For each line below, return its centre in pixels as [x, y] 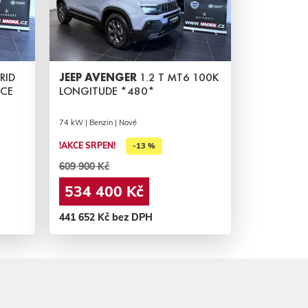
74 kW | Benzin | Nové [98, 123]
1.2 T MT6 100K [179, 78]
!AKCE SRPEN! [87, 146]
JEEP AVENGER [99, 78]
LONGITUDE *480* [107, 91]
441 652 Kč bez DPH [106, 217]
